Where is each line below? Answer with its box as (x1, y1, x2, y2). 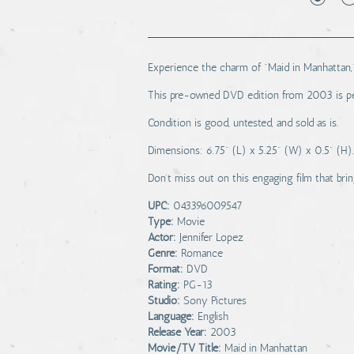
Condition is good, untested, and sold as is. (148, 116, 338, 130)
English (198, 310, 228, 323)
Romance (181, 247, 223, 260)
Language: (148, 310, 194, 323)
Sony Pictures (183, 294, 247, 307)
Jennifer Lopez (179, 231, 243, 244)
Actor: (148, 231, 176, 244)
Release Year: (148, 326, 207, 339)
